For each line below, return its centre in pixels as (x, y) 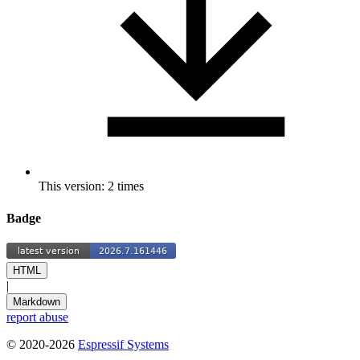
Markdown (37, 302)
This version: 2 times (91, 186)
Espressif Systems (123, 344)
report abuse (37, 317)
